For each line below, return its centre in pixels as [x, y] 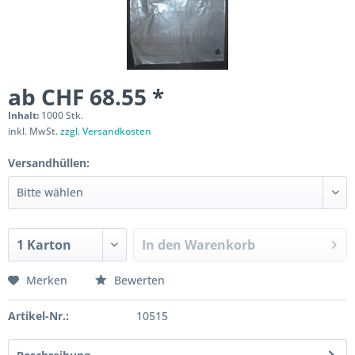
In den [162, 245]
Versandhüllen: [49, 163]
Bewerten [138, 280]
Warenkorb [220, 245]
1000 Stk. [62, 115]
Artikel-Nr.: [38, 316]
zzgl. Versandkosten [106, 131]
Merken [47, 280]
